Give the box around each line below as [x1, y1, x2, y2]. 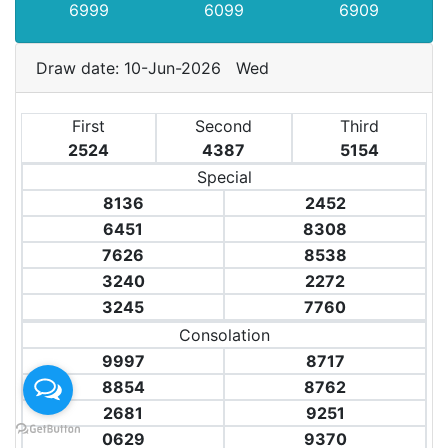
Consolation [178, 325, 270, 345]
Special [196, 167, 252, 187]
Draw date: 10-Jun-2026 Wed [36, 58, 279, 78]
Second [195, 116, 253, 136]
